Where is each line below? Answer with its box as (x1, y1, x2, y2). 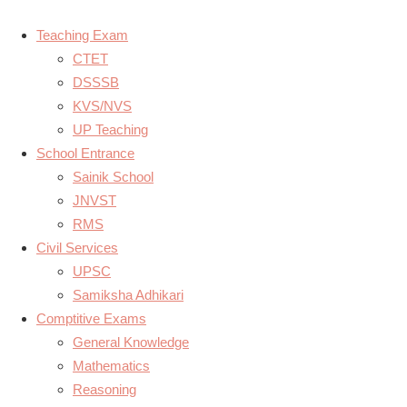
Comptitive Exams (36, 311, 146, 326)
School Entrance (36, 145, 134, 161)
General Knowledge (73, 334, 189, 350)
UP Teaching (73, 122, 148, 137)
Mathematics (73, 358, 150, 373)
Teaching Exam (36, 27, 128, 43)
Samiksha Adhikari (73, 287, 184, 303)
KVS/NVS (73, 98, 132, 114)
